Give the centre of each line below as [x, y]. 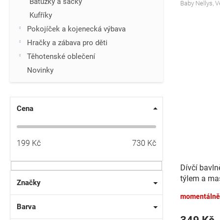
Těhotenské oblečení [61, 56]
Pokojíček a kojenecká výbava [76, 29]
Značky [29, 182]
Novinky [40, 70]
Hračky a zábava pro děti [67, 43]
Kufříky [41, 15]
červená [194, 189]
